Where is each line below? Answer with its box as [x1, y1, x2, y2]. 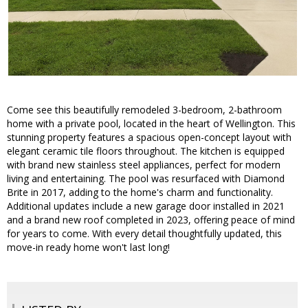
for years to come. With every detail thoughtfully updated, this [7, 227, 282, 241]
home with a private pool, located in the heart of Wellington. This [7, 117, 296, 131]
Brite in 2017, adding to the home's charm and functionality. [7, 186, 273, 199]
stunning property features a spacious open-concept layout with [7, 131, 291, 144]
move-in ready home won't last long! [7, 241, 170, 254]
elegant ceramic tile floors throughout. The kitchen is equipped [7, 144, 285, 158]
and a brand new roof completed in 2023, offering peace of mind [7, 213, 295, 227]
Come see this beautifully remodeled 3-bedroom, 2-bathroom [7, 103, 282, 117]
